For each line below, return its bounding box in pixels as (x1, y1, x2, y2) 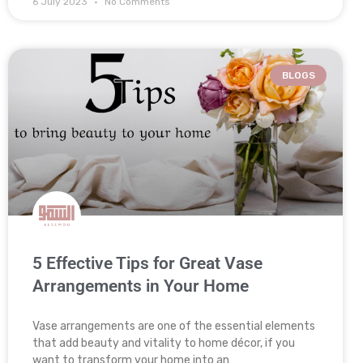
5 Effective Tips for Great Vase (32, 254, 263, 273)
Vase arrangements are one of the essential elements (32, 319, 315, 333)
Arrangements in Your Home (32, 276, 249, 296)
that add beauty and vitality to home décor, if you (32, 336, 295, 350)
